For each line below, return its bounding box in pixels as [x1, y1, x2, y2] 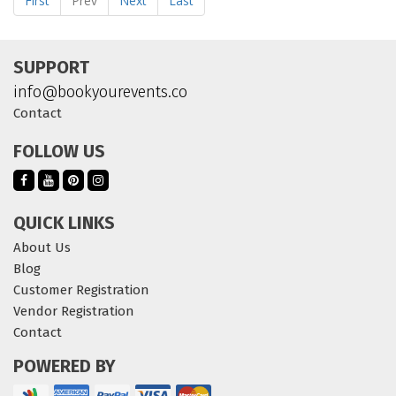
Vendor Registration [13, 303, 134, 319]
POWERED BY [13, 355, 116, 377]
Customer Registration [13, 282, 149, 298]
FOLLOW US [13, 141, 105, 162]
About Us [13, 240, 71, 255]
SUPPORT [13, 57, 89, 78]
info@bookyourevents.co [13, 82, 187, 102]
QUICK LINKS [13, 212, 115, 233]
